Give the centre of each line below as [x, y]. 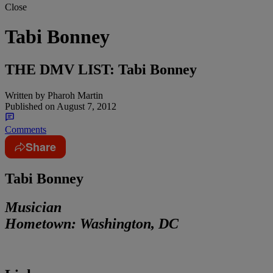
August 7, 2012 [86, 106]
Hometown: [42, 223]
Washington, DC [129, 223]
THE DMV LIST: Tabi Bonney [101, 69]
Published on [30, 106]
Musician [33, 207]
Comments [26, 129]
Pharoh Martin [74, 95]
